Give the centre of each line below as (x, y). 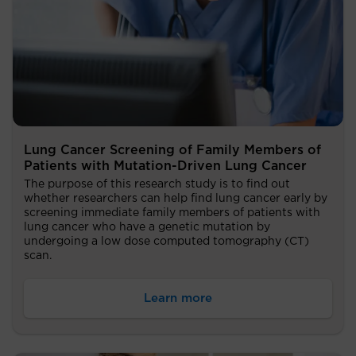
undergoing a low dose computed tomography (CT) (166, 241)
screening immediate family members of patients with (172, 213)
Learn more (178, 298)
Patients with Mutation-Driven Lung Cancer (165, 166)
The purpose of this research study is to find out (157, 184)
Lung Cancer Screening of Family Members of (172, 150)
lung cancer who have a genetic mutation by (147, 227)
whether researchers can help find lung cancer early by (176, 198)
